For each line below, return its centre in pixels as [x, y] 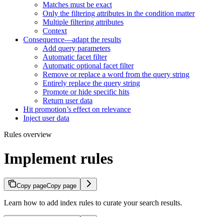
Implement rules [58, 158]
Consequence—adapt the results [72, 40]
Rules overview [28, 135]
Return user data [68, 101]
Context [55, 31]
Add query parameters [77, 48]
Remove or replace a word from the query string [116, 75]
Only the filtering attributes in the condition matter [119, 14]
